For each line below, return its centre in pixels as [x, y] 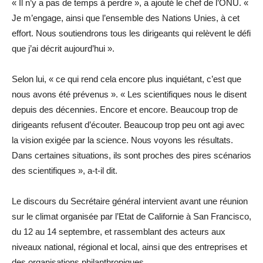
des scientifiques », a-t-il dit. [65, 170]
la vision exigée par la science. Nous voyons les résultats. [122, 140]
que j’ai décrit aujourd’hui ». [63, 48]
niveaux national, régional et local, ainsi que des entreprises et [129, 247]
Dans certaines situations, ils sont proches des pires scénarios [131, 155]
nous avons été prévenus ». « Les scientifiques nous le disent [129, 94]
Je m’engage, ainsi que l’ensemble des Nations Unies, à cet [126, 18]
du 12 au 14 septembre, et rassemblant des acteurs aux [119, 231]
